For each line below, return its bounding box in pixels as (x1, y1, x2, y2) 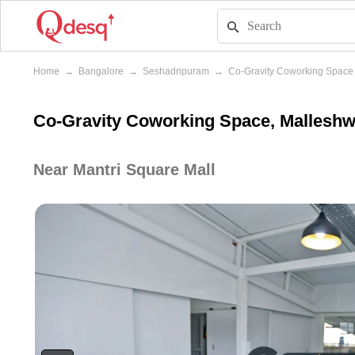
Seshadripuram (143, 65, 209, 78)
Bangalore (78, 65, 124, 78)
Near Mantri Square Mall (33, 160, 216, 180)
